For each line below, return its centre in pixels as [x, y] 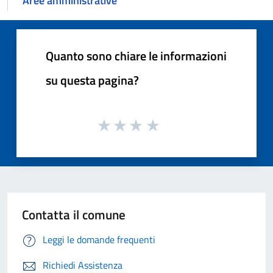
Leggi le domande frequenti [99, 239]
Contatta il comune [74, 214]
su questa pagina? [92, 80]
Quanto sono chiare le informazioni [136, 56]
